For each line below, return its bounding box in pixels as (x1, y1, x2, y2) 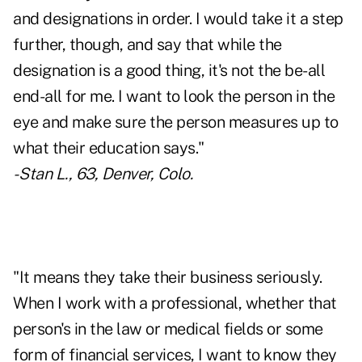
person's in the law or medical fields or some (13, 319, 323, 339)
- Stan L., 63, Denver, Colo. (13, 164, 192, 184)
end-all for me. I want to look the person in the (13, 86, 335, 107)
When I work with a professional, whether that (13, 293, 337, 314)
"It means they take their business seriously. (13, 267, 322, 288)
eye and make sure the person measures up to (13, 112, 339, 133)
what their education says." (13, 138, 204, 158)
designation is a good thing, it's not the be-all (13, 61, 325, 81)
